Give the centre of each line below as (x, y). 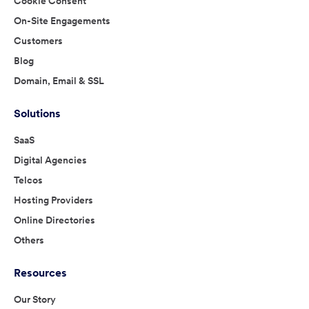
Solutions (37, 113)
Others (29, 240)
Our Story (35, 300)
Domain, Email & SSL (59, 81)
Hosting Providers (53, 200)
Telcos (28, 180)
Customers (38, 41)
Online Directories (54, 220)
